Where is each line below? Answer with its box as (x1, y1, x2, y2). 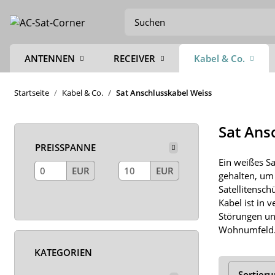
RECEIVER (114, 52, 155, 64)
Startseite (14, 87, 49, 98)
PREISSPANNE (35, 141, 96, 153)
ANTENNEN (25, 52, 75, 64)
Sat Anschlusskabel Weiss (116, 87, 212, 98)
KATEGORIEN (34, 246, 92, 258)
